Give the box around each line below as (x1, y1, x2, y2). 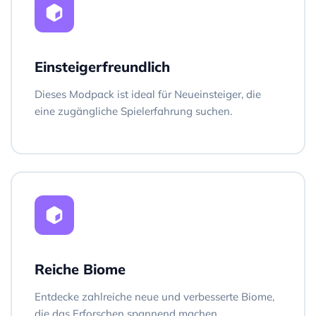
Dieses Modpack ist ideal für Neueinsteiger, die (35, 87, 261, 101)
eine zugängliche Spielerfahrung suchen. (35, 104, 232, 118)
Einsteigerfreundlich (35, 57, 170, 75)
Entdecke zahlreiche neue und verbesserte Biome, (35, 289, 274, 303)
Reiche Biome (35, 260, 126, 278)
